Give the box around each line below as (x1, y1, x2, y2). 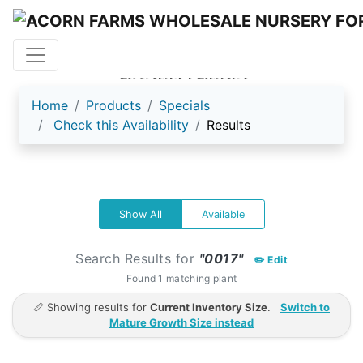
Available (201, 207, 245, 220)
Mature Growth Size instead (109, 315, 254, 329)
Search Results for (75, 250, 199, 267)
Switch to (280, 300, 330, 314)
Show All (118, 207, 162, 220)
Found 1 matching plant (126, 271, 237, 284)
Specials (159, 96, 210, 113)
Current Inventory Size (150, 300, 267, 314)
